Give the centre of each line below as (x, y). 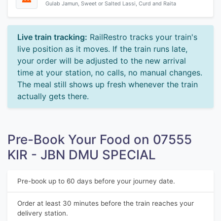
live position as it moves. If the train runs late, (102, 49)
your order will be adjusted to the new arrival (102, 61)
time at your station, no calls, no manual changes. (110, 73)
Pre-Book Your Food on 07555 (100, 139)
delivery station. (43, 213)
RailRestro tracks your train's (142, 37)
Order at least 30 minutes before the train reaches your (106, 203)
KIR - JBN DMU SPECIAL (82, 155)
